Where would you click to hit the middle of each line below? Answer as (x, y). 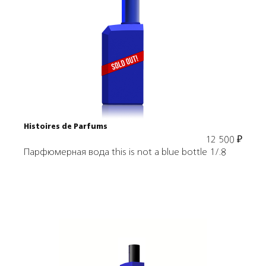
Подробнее (133, 27)
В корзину (133, 67)
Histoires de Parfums (66, 127)
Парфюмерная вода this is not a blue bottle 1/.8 (125, 153)
